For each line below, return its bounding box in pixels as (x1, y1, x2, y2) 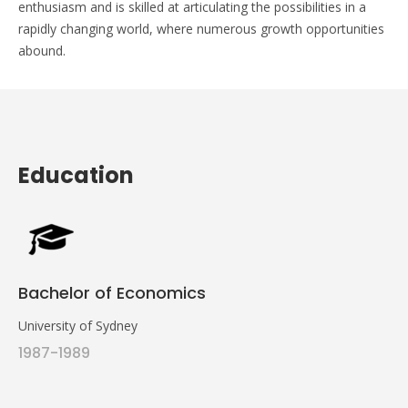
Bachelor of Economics (18, 280, 206, 304)
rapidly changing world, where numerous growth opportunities (18, 19, 384, 37)
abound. (18, 41, 66, 59)
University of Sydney (18, 316, 138, 334)
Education (18, 159, 134, 190)
